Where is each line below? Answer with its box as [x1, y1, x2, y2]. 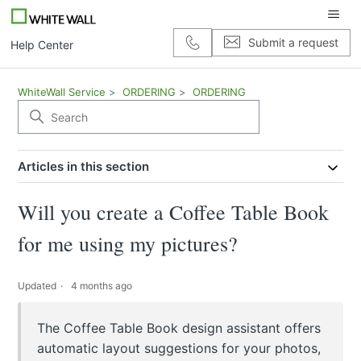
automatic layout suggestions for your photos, [37, 340, 322, 357]
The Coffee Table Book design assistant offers [37, 320, 322, 337]
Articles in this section [18, 159, 150, 174]
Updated [18, 280, 57, 293]
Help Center [10, 37, 74, 52]
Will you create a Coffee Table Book [18, 198, 330, 226]
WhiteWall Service [18, 85, 106, 98]
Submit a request [247, 35, 338, 49]
